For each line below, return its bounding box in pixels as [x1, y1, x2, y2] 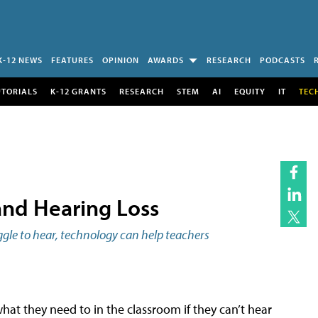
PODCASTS [260, 55, 305, 65]
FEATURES [51, 55, 94, 65]
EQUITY [234, 85, 265, 97]
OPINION [102, 55, 139, 65]
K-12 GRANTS [50, 85, 106, 97]
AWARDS [148, 55, 184, 65]
